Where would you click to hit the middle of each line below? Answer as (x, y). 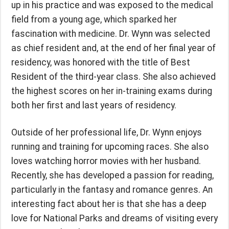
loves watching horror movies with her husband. (106, 161)
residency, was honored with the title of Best (101, 62)
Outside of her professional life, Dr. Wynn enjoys (107, 132)
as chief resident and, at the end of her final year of (113, 48)
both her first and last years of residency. (94, 105)
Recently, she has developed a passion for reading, (112, 175)
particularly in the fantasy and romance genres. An (112, 189)
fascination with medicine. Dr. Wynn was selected (111, 33)
